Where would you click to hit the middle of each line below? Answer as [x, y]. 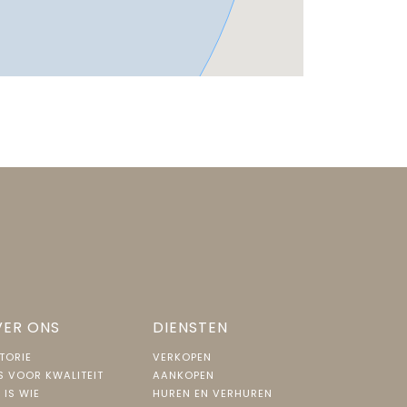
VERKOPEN [182, 357]
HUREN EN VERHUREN [213, 394]
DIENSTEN [190, 328]
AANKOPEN [184, 376]
